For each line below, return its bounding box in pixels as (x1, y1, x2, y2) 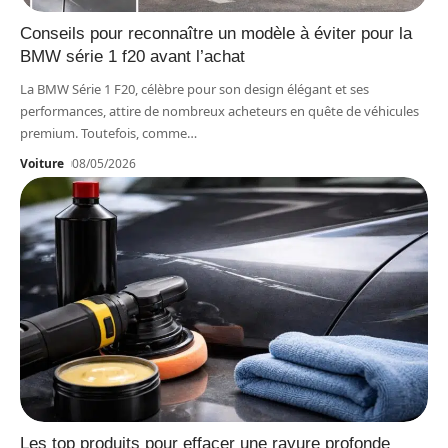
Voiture (20, 154, 64, 172)
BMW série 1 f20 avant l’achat (20, 46, 245, 66)
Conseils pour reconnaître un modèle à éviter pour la (20, 23, 412, 43)
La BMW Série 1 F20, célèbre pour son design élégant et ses (20, 79, 369, 98)
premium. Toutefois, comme (20, 123, 187, 142)
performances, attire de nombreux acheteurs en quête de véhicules (20, 101, 419, 120)
